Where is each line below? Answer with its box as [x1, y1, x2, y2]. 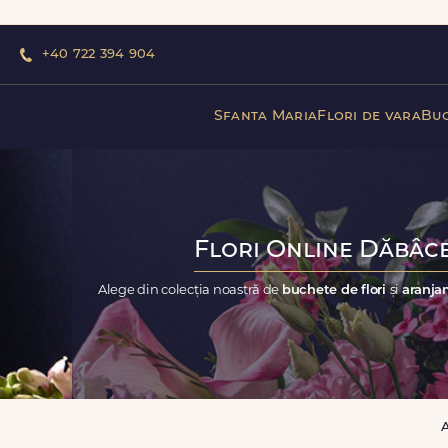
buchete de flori [281, 283, 390, 297]
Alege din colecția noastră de [97, 283, 282, 297]
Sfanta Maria [213, 108, 318, 124]
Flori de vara [317, 108, 421, 124]
